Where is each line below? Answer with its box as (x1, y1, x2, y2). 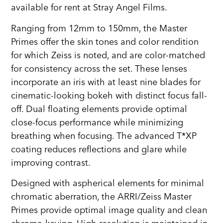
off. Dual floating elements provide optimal (11, 101, 188, 117)
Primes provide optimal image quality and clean (11, 203, 208, 219)
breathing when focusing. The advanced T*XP (11, 128, 197, 144)
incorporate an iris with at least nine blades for (11, 74, 201, 90)
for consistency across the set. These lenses (11, 61, 188, 77)
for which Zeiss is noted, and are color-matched (11, 47, 206, 63)
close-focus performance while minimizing (11, 114, 184, 130)
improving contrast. (11, 155, 91, 171)
